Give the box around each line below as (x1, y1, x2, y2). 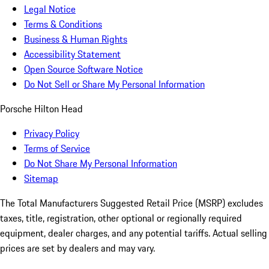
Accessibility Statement (24, 47, 121, 62)
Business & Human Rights (24, 32, 127, 47)
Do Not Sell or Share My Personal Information (24, 77, 205, 92)
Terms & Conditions (24, 17, 102, 32)
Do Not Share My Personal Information (24, 156, 177, 171)
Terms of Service (24, 141, 90, 156)
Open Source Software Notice (24, 62, 143, 77)
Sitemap (24, 171, 58, 186)
